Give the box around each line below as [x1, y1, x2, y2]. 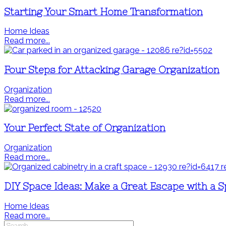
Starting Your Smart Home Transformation [4, 6, 203, 17]
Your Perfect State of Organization [4, 123, 165, 134]
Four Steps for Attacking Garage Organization [4, 65, 219, 76]
